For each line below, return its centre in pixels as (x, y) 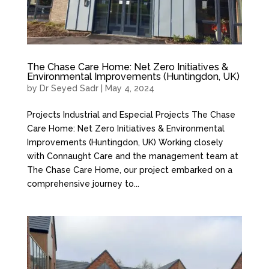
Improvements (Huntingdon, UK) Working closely (125, 142)
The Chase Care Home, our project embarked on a (129, 170)
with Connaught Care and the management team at (132, 156)
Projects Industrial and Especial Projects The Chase (131, 114)
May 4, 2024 (129, 88)
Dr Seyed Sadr (69, 88)
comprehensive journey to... (83, 183)
